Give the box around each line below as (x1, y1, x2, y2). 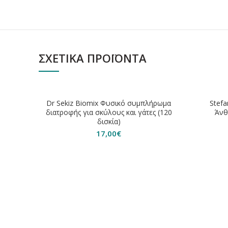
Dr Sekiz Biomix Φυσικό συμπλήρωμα (46, 98, 172, 108)
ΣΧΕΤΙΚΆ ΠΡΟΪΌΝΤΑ (39, 50, 147, 66)
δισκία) (97, 117, 121, 127)
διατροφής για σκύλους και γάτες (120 (45, 107, 172, 118)
